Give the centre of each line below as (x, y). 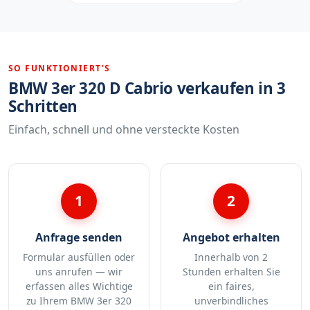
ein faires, (231, 286)
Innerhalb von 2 (231, 257)
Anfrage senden (79, 238)
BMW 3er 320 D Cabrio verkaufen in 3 (147, 88)
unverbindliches (231, 301)
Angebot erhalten (231, 238)
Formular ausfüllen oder (79, 257)
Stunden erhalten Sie (231, 272)
